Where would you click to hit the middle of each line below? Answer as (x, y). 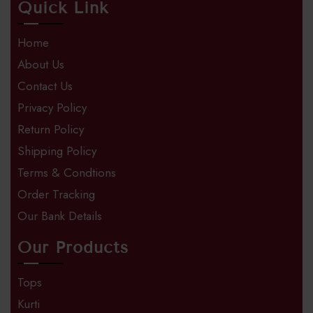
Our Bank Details (60, 216)
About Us (41, 65)
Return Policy (51, 130)
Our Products (73, 248)
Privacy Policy (52, 108)
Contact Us (45, 86)
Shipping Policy (57, 151)
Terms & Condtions (67, 173)
